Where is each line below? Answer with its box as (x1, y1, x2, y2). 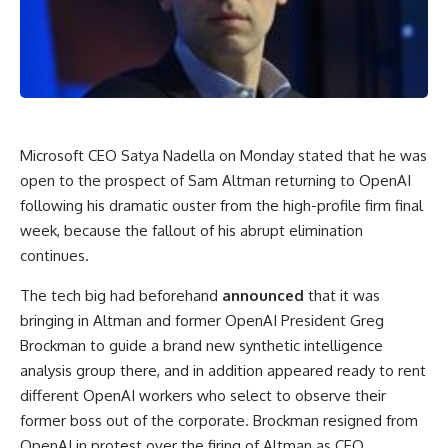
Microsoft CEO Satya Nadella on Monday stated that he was (20, 145, 427, 165)
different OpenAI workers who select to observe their (20, 385, 386, 405)
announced (222, 285, 304, 305)
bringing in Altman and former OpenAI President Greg (20, 310, 384, 330)
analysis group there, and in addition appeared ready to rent (20, 360, 426, 380)
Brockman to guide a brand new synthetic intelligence (20, 335, 383, 355)
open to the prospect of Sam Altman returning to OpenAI (20, 170, 411, 190)
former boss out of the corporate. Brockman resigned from (20, 410, 418, 430)
